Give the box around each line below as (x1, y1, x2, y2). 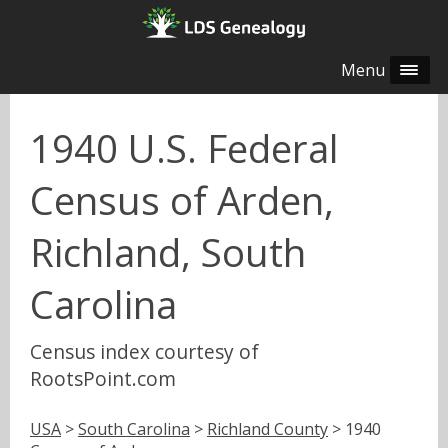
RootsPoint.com (30, 364, 176, 392)
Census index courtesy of (30, 337, 259, 365)
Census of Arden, (30, 174, 334, 227)
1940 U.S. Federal (30, 122, 339, 175)
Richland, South (30, 226, 306, 279)
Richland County (207, 417, 328, 440)
